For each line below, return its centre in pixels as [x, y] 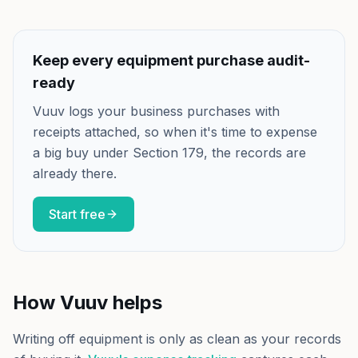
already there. [75, 173]
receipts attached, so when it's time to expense [175, 132]
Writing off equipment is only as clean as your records [177, 339]
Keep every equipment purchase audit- [171, 60]
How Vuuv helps [88, 302]
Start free [77, 214]
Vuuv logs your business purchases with [156, 111]
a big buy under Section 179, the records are [169, 153]
